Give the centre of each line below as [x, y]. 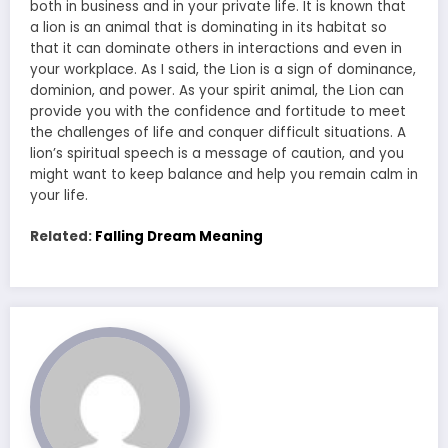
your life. [59, 196]
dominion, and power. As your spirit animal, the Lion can [217, 91]
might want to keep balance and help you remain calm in [224, 175]
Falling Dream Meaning [179, 236]
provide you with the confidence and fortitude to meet [218, 112]
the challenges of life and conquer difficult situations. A [218, 133]
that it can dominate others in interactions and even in [216, 49]
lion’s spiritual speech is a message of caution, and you [217, 154]
